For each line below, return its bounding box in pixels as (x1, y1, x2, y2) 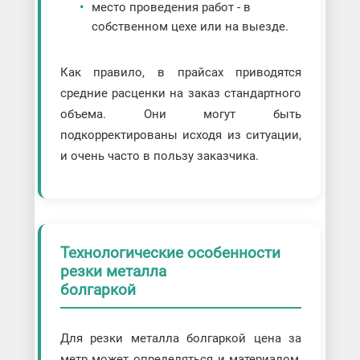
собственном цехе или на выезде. (91, 18, 288, 34)
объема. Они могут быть (59, 106, 302, 121)
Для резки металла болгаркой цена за (59, 330, 302, 346)
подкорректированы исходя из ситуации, (59, 127, 302, 142)
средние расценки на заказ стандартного (59, 85, 302, 100)
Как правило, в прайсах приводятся (59, 64, 302, 80)
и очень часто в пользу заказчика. (59, 148, 259, 163)
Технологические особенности (59, 243, 280, 262)
